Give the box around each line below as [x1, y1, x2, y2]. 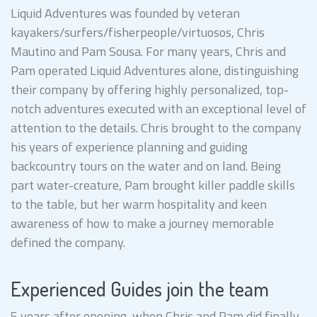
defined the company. [11, 232, 128, 252]
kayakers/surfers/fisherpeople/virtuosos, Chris [11, 22, 265, 42]
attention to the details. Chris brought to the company [11, 117, 301, 137]
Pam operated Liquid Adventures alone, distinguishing [11, 60, 299, 80]
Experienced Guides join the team [11, 275, 269, 301]
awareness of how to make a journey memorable [11, 213, 274, 233]
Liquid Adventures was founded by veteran [11, 3, 240, 23]
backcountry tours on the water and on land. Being [11, 156, 281, 175]
